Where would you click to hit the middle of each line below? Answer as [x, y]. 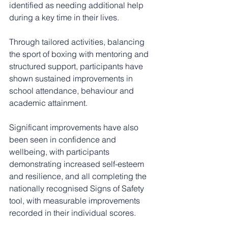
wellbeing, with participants [60, 151]
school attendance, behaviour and [73, 90]
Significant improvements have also [75, 127]
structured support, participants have [77, 66]
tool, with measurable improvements [76, 200]
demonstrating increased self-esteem [78, 164]
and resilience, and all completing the [79, 176]
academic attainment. [48, 103]
